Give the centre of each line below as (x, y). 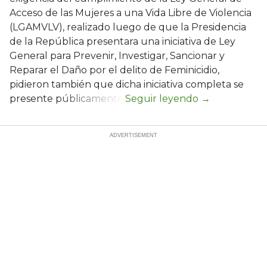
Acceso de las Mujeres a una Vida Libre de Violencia (131, 13)
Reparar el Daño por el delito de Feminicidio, (114, 70)
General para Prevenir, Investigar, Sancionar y (117, 55)
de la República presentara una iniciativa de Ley (122, 41)
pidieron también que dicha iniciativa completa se (127, 84)
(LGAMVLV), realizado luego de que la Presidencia (128, 27)
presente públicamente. (67, 98)
